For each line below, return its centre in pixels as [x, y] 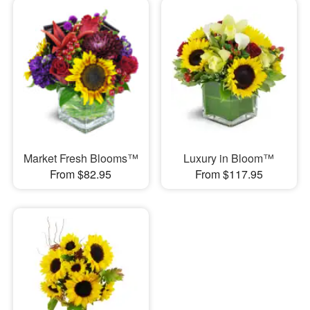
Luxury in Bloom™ [229, 158]
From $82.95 [81, 174]
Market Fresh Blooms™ [81, 158]
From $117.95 [229, 174]
